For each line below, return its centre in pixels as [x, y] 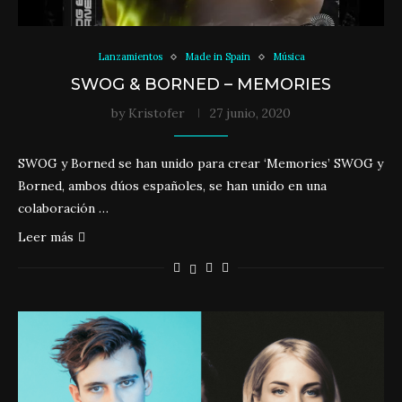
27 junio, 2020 [250, 113]
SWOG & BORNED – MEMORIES [201, 84]
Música [288, 57]
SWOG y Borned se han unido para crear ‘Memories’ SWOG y [201, 163]
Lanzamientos [130, 57]
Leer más [46, 237]
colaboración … [63, 208]
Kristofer [157, 113]
